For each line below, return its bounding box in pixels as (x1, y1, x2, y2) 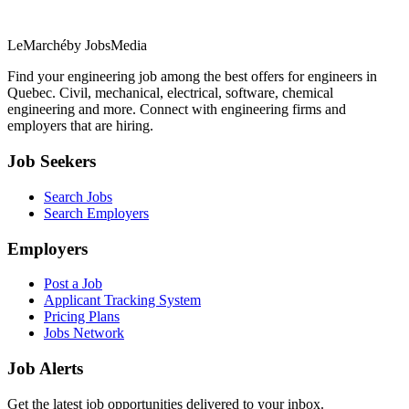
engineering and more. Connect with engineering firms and (7, 101, 346, 118)
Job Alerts (7, 359, 83, 379)
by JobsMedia (67, 37, 147, 54)
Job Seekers (7, 152, 96, 172)
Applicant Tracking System (44, 292, 201, 309)
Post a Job (44, 276, 102, 292)
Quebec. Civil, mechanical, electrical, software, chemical (7, 85, 333, 101)
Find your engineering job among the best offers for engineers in (7, 68, 377, 85)
